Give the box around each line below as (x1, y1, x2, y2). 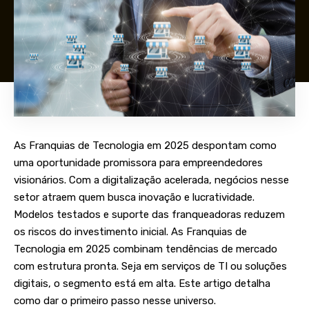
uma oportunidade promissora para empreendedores (14, 157, 263, 170)
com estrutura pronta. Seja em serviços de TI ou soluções (14, 260, 287, 273)
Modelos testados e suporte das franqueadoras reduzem (14, 208, 285, 221)
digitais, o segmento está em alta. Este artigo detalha (14, 277, 270, 290)
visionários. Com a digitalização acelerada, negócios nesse (14, 174, 289, 187)
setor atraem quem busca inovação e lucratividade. (14, 191, 255, 204)
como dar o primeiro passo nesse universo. (14, 295, 216, 308)
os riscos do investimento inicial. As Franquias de (14, 226, 247, 239)
